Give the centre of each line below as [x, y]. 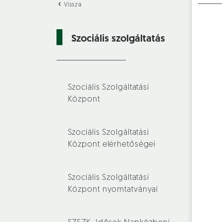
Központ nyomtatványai [113, 190]
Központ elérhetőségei [112, 145]
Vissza [72, 5]
